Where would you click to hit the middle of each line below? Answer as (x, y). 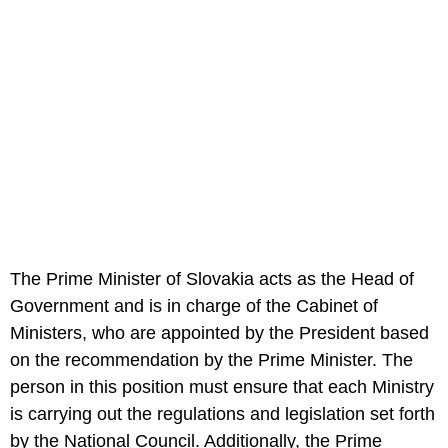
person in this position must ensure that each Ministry (222, 387)
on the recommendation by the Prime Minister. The (211, 360)
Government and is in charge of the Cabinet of (194, 306)
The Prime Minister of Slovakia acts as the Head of (212, 279)
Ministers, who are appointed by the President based (219, 333)
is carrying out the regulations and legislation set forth (222, 414)
